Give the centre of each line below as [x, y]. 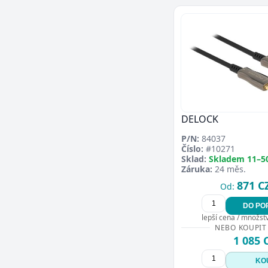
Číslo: [192, 149]
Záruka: [197, 169]
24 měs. [229, 169]
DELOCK [200, 119]
